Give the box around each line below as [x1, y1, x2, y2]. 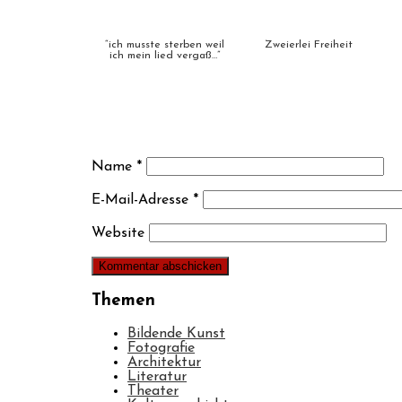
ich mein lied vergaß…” [109, 50, 220, 62]
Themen [92, 292, 155, 310]
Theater [127, 383, 179, 398]
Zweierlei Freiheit [265, 39, 353, 51]
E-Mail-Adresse [92, 193, 193, 208]
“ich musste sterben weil [104, 39, 224, 51]
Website [92, 226, 144, 241]
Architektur [127, 354, 201, 370]
